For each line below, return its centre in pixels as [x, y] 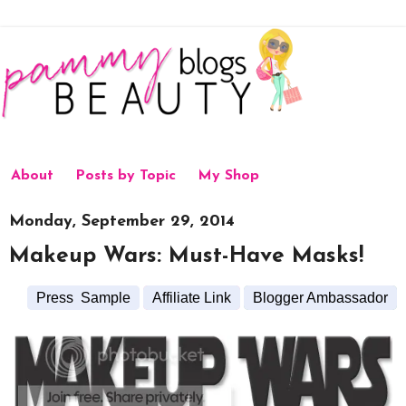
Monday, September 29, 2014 [122, 221]
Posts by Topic [126, 176]
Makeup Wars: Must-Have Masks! [186, 257]
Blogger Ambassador [320, 298]
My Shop [228, 176]
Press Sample [83, 298]
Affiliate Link [192, 298]
